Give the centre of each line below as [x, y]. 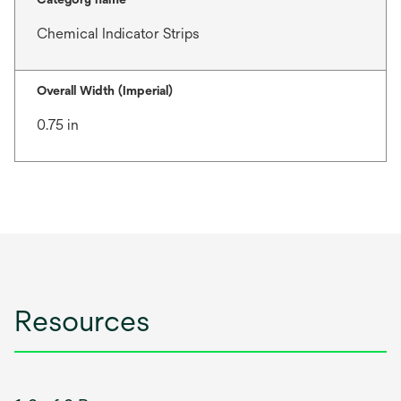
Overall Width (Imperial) [105, 90]
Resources [82, 321]
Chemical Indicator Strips [118, 34]
